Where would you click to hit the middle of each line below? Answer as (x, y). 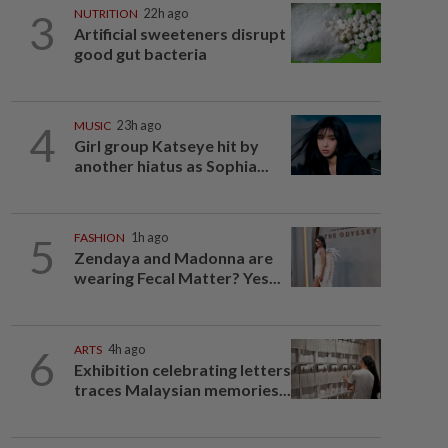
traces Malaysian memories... (182, 389)
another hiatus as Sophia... (171, 165)
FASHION (99, 237)
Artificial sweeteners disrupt (179, 33)
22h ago (165, 13)
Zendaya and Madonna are (173, 257)
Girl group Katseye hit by (166, 145)
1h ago (149, 237)
